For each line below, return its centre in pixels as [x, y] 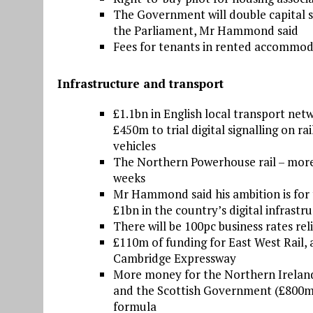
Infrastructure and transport [140, 84]
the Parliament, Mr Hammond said [206, 31]
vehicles [134, 146]
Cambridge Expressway [175, 259]
